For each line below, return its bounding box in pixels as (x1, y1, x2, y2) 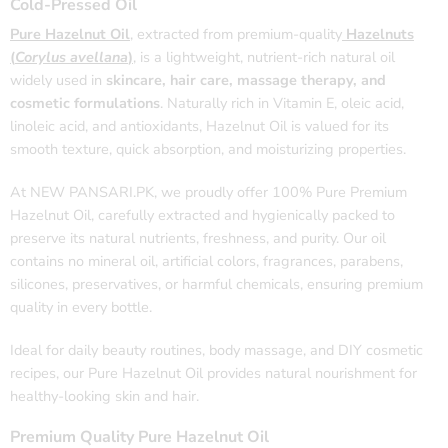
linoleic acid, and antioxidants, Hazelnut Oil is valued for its (10, 116, 389, 137)
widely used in (10, 70, 106, 91)
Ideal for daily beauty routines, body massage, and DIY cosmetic (10, 340, 423, 361)
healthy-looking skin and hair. (10, 386, 199, 407)
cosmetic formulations (10, 93, 160, 114)
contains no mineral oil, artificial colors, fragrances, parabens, (10, 251, 403, 272)
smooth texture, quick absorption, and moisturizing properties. (10, 139, 406, 160)
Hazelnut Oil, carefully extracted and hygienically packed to (10, 205, 395, 226)
